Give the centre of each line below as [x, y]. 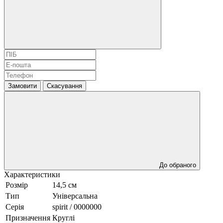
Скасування [64, 86]
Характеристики [32, 174]
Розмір [17, 185]
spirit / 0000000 [77, 207]
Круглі [63, 218]
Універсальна [75, 196]
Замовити [22, 86]
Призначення [28, 218]
